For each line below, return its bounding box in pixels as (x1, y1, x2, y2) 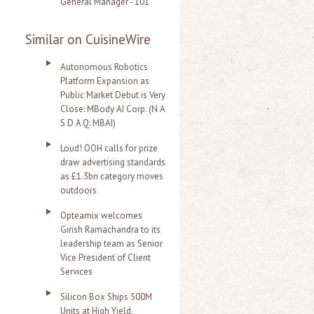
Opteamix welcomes (60, 210, 142, 221)
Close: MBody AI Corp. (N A (60, 103, 165, 115)
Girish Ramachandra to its (60, 224, 161, 235)
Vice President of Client (60, 252, 151, 264)
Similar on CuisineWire (25, 31, 151, 48)
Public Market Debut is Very (60, 89, 165, 101)
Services (60, 266, 93, 278)
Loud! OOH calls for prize (60, 142, 158, 154)
